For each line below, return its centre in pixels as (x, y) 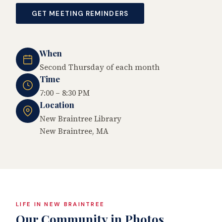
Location (57, 104)
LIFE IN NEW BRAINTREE (60, 204)
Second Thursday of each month (100, 67)
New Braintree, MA (74, 131)
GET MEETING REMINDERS (80, 13)
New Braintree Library (81, 118)
